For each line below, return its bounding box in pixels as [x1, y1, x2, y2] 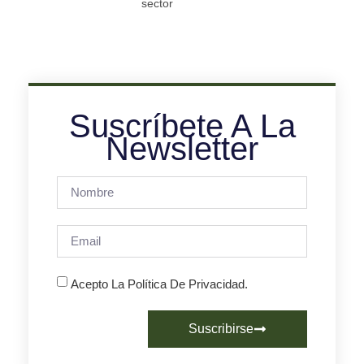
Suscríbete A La [68, 107, 296, 144]
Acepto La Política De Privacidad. [71, 276, 248, 291]
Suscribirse [188, 321, 253, 336]
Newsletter [106, 130, 258, 167]
